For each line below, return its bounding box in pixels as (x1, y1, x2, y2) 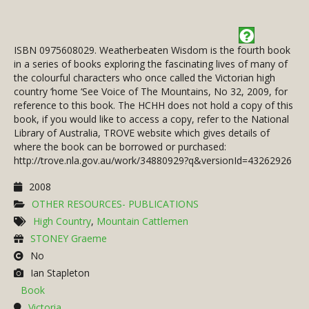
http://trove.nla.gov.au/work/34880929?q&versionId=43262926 (14, 154, 292, 168)
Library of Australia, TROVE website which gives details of (14, 126, 270, 140)
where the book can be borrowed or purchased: (14, 140, 226, 154)
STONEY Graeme (30, 232, 107, 246)
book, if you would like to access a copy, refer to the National (14, 112, 289, 126)
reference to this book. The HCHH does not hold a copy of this (14, 99, 293, 112)
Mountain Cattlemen (97, 215, 188, 228)
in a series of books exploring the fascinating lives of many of (14, 57, 288, 71)
